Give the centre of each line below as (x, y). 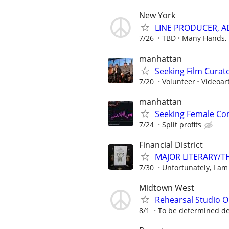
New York (157, 16)
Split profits (182, 124)
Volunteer (179, 81)
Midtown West (167, 188)
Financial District (171, 145)
